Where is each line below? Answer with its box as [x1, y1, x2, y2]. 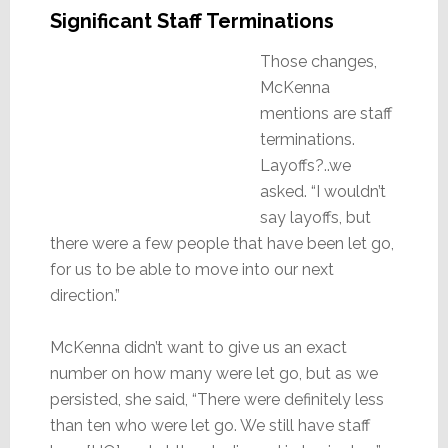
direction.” [49, 285, 120, 305]
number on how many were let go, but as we [49, 363, 378, 383]
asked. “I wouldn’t [259, 181, 386, 201]
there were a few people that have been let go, [49, 233, 394, 253]
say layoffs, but [259, 207, 371, 227]
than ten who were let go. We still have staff [49, 415, 370, 435]
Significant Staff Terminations [49, 8, 334, 33]
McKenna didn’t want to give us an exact [49, 337, 347, 357]
